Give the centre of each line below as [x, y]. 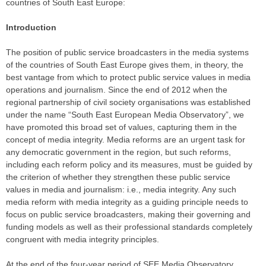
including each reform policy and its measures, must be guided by [129, 165]
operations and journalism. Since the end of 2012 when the [117, 90]
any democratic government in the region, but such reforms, [118, 152]
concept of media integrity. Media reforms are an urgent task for [126, 140]
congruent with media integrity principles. [83, 240]
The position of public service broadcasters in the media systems [127, 53]
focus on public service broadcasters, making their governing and [128, 215]
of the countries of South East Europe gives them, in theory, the [125, 65]
